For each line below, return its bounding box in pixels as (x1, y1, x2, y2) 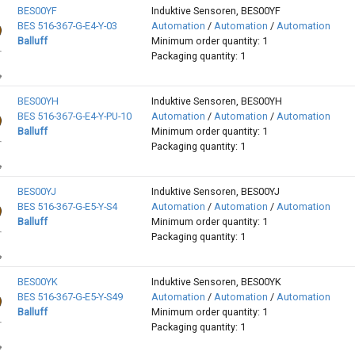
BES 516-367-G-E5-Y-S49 (17, 291, 123, 303)
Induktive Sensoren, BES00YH (151, 95, 282, 108)
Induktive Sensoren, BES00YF (151, 5, 281, 17)
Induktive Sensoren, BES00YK (151, 276, 281, 288)
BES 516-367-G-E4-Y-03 (17, 20, 117, 32)
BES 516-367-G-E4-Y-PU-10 (17, 110, 132, 123)
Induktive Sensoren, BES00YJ (151, 185, 280, 198)
